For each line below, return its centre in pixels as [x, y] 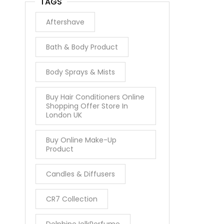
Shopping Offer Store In [87, 106]
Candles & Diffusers [80, 174]
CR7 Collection [72, 199]
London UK [64, 115]
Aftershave [65, 22]
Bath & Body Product [82, 47]
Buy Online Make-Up [81, 140]
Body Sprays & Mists [80, 72]
